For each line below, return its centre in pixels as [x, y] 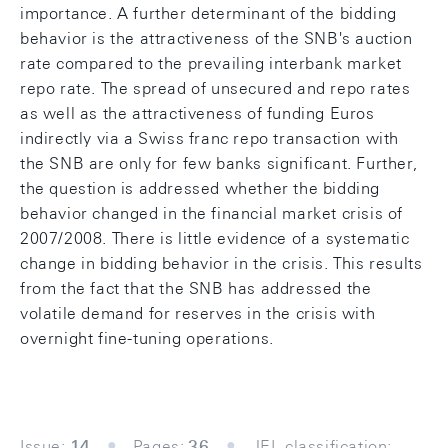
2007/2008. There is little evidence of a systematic [215, 238]
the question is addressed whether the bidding [200, 188]
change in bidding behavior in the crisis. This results [221, 263]
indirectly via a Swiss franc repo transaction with [210, 138]
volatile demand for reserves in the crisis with [198, 313]
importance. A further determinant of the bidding [208, 13]
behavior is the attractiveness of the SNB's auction [216, 38]
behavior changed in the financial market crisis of [212, 213]
